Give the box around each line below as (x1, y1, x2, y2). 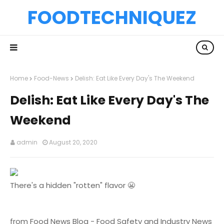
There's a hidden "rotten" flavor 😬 (10, 180, 135, 190)
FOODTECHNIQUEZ (27, 4, 196, 30)
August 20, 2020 (49, 138, 97, 146)
